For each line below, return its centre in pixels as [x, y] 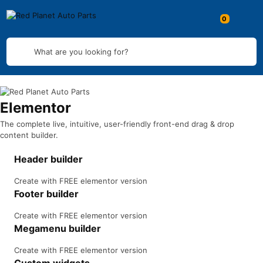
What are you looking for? [81, 51]
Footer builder [46, 194]
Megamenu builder [58, 228]
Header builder [48, 159]
